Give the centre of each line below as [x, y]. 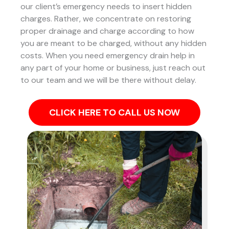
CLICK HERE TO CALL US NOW [114, 113]
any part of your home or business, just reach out [113, 67]
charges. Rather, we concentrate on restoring [106, 18]
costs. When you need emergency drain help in [108, 55]
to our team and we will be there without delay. [108, 80]
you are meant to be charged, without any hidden [113, 43]
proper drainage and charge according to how [107, 31]
